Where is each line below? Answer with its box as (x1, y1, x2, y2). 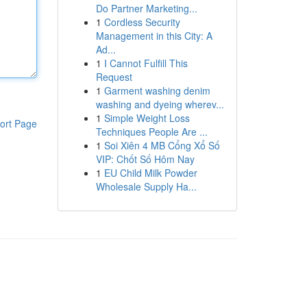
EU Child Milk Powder (103, 166, 197, 180)
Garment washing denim (103, 84, 210, 97)
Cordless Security (103, 15, 180, 29)
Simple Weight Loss (103, 111, 190, 125)
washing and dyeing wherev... (95, 97, 224, 111)
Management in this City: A (95, 29, 212, 42)
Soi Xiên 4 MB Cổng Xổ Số (103, 138, 220, 152)
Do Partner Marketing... (95, 1, 197, 15)
